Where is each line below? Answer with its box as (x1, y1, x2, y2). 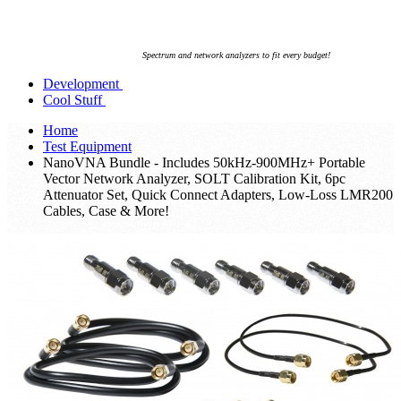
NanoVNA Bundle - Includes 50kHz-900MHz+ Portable (43, 154, 365, 170)
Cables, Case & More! (43, 202, 169, 218)
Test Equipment (43, 138, 132, 154)
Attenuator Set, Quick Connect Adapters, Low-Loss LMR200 (43, 186, 393, 202)
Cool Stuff (43, 91, 102, 107)
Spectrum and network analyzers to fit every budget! (142, 49, 330, 60)
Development (43, 75, 119, 91)
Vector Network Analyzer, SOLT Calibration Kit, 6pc (43, 170, 346, 186)
